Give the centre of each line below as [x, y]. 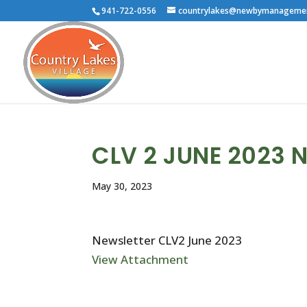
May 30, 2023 [122, 186]
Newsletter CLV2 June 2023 [167, 240]
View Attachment [140, 259]
